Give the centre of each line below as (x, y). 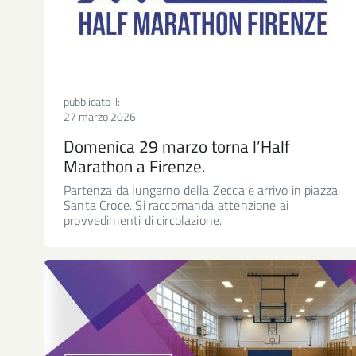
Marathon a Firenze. (135, 166)
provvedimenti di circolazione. (143, 220)
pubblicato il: (92, 101)
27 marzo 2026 (100, 116)
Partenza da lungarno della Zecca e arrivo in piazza (201, 190)
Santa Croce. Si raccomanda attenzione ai (176, 205)
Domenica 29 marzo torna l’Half (177, 146)
